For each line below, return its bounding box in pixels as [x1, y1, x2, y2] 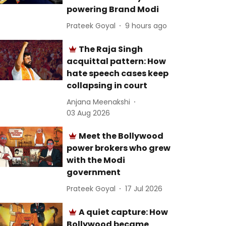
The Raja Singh [79, 43, 143, 55]
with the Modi [67, 154, 126, 166]
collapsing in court [67, 80, 148, 91]
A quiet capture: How [79, 206, 168, 218]
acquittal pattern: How [67, 55, 166, 67]
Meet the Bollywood [79, 130, 164, 142]
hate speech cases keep [67, 68, 169, 79]
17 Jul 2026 [125, 183, 163, 194]
